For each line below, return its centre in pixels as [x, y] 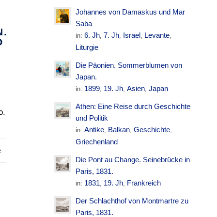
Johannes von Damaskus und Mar [131, 12]
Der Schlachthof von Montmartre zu [132, 201]
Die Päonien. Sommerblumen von [129, 65]
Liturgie [87, 47]
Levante [157, 35]
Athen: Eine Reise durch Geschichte [133, 106]
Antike [94, 130]
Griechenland [97, 142]
